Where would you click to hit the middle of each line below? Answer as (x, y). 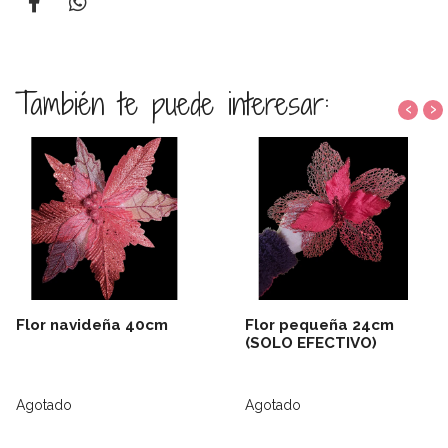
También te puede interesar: (172, 103)
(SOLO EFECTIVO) (311, 343)
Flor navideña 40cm (92, 325)
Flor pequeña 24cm (319, 325)
